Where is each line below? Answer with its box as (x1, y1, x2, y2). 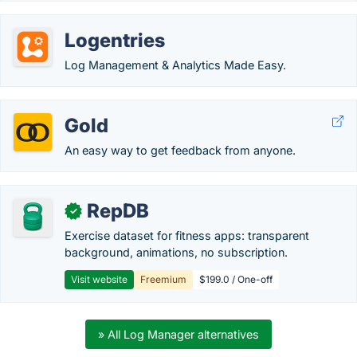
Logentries (65, 29, 165, 52)
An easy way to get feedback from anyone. (65, 143, 296, 157)
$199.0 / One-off (199, 273, 273, 285)
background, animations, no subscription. (65, 245, 288, 259)
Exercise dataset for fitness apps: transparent (65, 229, 309, 242)
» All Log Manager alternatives (98, 328, 259, 341)
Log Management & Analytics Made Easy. (65, 58, 286, 72)
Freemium (140, 273, 186, 285)
